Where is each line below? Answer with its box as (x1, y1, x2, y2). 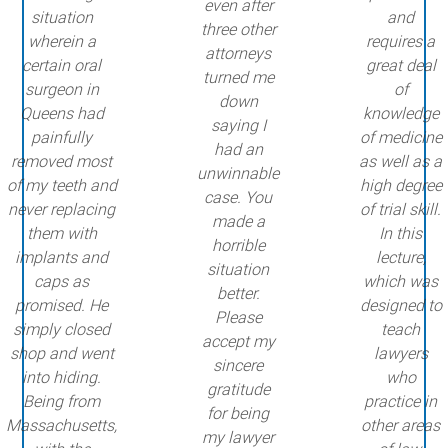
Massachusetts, (6, 416, 117, 436)
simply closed (13, 320, 110, 340)
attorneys (205, 44, 271, 64)
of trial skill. (360, 200, 441, 220)
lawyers (373, 344, 428, 364)
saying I (210, 116, 266, 136)
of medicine (359, 128, 442, 148)
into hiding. (22, 368, 101, 388)
